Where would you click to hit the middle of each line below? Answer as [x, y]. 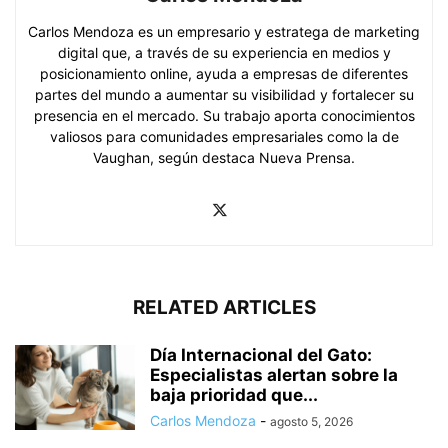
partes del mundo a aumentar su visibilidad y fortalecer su [224, 94]
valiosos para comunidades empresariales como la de [224, 136]
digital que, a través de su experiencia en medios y [224, 52]
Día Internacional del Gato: [261, 354]
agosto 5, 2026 [311, 421]
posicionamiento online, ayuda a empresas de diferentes [224, 73]
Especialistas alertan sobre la [274, 374]
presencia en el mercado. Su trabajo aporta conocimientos [224, 115]
